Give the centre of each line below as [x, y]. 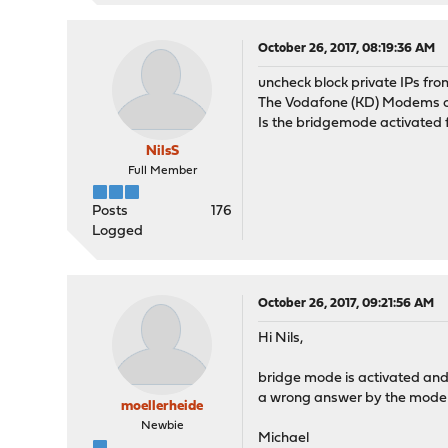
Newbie [162, 426]
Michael [284, 438]
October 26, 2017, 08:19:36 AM [347, 48]
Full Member [162, 171]
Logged [118, 231]
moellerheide [162, 406]
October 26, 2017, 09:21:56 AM [346, 303]
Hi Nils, [281, 338]
